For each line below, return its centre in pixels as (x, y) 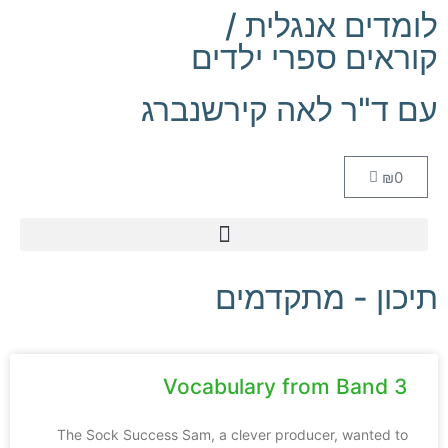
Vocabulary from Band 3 (285, 386)
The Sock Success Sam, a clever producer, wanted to (232, 434)
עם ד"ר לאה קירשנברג (289, 109)
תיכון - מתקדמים (326, 297)
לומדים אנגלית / (331, 25)
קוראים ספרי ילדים (314, 57)
